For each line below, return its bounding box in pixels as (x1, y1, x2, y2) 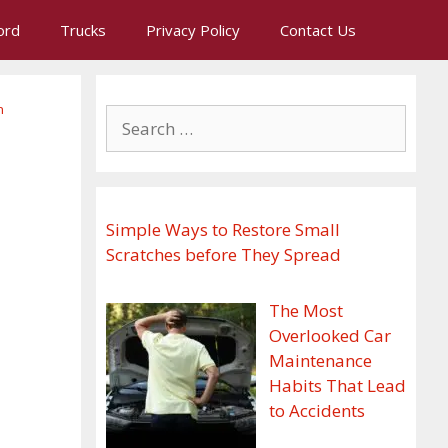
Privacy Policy (146, 20, 240, 40)
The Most (268, 298, 343, 322)
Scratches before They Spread (106, 243, 341, 266)
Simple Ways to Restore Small (106, 218, 340, 241)
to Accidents (268, 398, 365, 422)
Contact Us (280, 20, 356, 40)
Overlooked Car (268, 323, 391, 347)
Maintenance (268, 348, 372, 372)
